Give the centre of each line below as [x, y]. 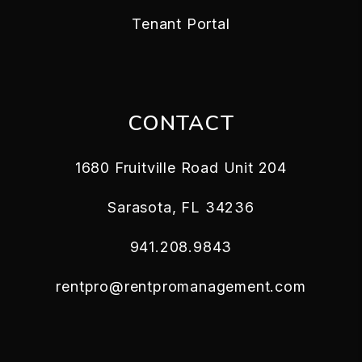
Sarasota [140, 208]
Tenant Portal [181, 24]
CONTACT [181, 124]
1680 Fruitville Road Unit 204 [181, 168]
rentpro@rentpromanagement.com [181, 287]
